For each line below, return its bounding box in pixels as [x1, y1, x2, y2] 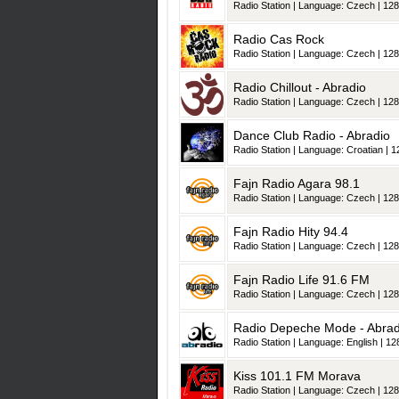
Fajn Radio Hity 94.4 [233, 224, 348, 240]
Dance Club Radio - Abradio [233, 128, 390, 143]
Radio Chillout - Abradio [233, 80, 366, 95]
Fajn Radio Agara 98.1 [233, 176, 360, 191]
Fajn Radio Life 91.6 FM [233, 273, 370, 288]
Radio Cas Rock [233, 32, 324, 47]
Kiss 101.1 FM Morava [233, 369, 361, 384]
